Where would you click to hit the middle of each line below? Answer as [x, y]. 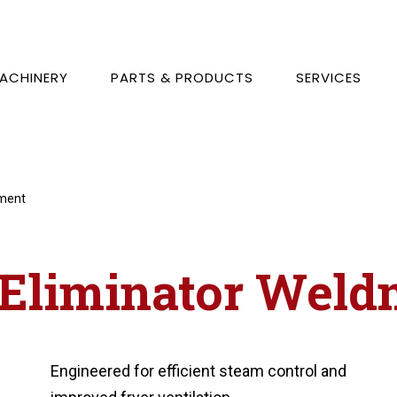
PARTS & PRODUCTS [183, 78]
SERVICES [329, 78]
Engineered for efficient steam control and [199, 371]
